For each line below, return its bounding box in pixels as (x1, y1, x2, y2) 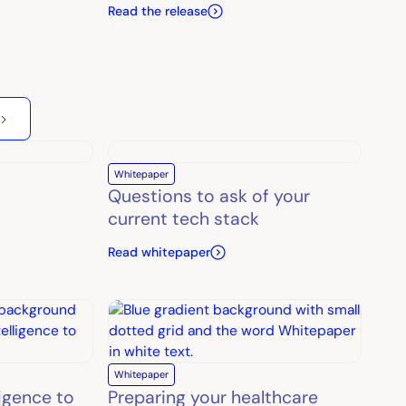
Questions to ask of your (107, 185, 310, 208)
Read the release (107, 3, 208, 20)
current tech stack (107, 208, 259, 231)
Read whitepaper (107, 243, 210, 260)
